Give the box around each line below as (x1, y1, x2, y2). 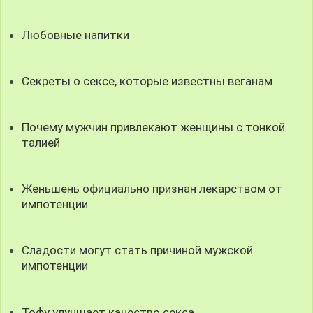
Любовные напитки (22, 27, 130, 42)
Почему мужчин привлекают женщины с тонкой (22, 119, 286, 134)
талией (22, 135, 61, 150)
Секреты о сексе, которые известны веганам (22, 73, 273, 88)
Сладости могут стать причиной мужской (22, 243, 254, 258)
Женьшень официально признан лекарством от (22, 182, 283, 196)
